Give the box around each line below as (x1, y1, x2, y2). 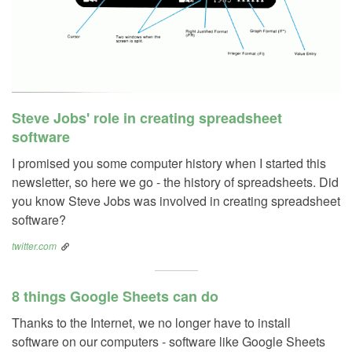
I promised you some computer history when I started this (12, 153, 326, 172)
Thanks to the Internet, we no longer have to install (12, 313, 291, 332)
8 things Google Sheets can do (12, 285, 218, 306)
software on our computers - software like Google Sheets (12, 332, 325, 350)
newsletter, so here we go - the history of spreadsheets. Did (12, 172, 339, 191)
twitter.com (12, 238, 57, 252)
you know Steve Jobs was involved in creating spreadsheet (12, 191, 340, 210)
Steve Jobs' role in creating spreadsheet (12, 107, 282, 128)
